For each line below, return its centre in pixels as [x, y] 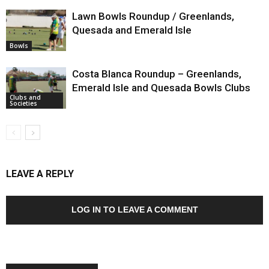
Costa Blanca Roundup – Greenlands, [157, 74]
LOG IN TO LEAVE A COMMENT [134, 210]
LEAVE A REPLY [40, 174]
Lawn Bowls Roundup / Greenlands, [153, 17]
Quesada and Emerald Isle [132, 30]
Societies [23, 104]
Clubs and [25, 98]
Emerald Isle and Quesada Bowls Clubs [161, 88]
